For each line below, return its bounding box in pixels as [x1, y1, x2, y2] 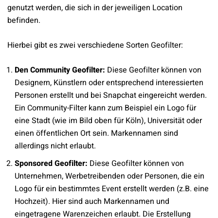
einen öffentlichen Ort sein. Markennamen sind [15, 127, 178, 140]
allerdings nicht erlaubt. [15, 140, 96, 152]
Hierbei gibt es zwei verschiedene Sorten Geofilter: [7, 39, 183, 52]
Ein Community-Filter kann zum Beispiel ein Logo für [15, 102, 196, 114]
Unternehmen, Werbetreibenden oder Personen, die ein [15, 170, 204, 182]
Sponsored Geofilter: [15, 158, 88, 170]
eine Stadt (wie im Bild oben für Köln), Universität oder [15, 115, 202, 127]
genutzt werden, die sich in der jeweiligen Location [7, 2, 182, 14]
